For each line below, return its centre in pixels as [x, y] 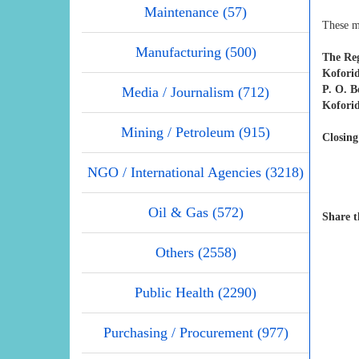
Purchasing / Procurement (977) [196, 333]
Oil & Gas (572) [196, 213]
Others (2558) [196, 253]
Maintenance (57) [196, 12]
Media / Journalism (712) [196, 93]
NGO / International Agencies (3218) [196, 173]
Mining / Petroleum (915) [196, 133]
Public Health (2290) [196, 293]
